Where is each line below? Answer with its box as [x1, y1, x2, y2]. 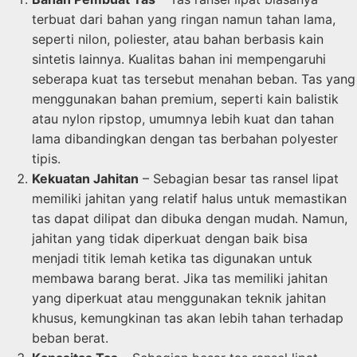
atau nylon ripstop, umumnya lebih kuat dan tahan [32, 110, 334, 127]
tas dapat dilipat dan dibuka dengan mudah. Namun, [32, 210, 347, 226]
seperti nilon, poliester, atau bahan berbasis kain [32, 30, 324, 47]
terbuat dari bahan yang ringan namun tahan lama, [32, 10, 335, 27]
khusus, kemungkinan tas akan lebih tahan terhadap [32, 309, 343, 326]
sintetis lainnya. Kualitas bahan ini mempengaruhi [32, 50, 326, 67]
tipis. [32, 150, 61, 167]
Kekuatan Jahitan [32, 170, 139, 186]
